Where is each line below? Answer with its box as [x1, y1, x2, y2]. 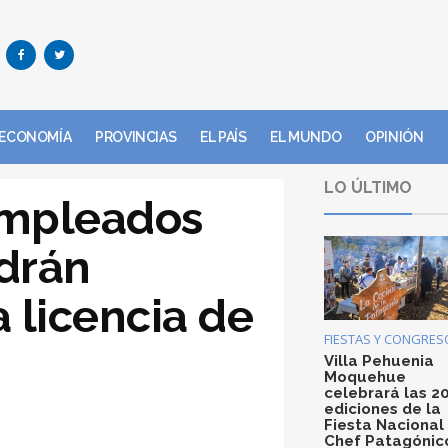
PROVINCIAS [95, 129, 177, 145]
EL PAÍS [200, 129, 247, 145]
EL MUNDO [270, 129, 342, 145]
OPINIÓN [365, 129, 424, 145]
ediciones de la [324, 399, 441, 418]
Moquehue [324, 367, 406, 386]
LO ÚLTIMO [324, 178, 412, 197]
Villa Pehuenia [324, 351, 434, 370]
